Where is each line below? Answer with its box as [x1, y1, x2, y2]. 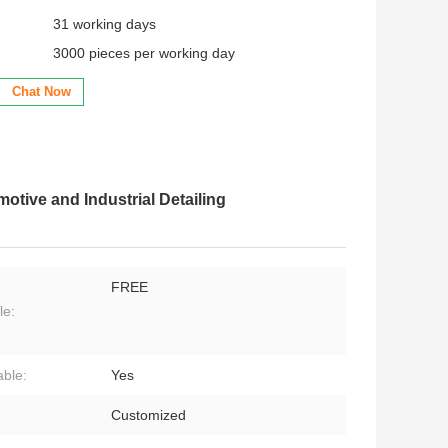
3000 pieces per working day [53, 45, 235, 62]
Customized [111, 407, 186, 424]
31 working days [53, 16, 156, 33]
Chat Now [12, 84, 71, 100]
